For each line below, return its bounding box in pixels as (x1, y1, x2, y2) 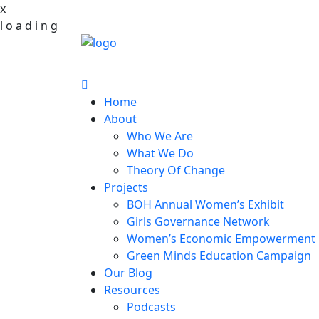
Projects (104, 179, 148, 195)
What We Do (127, 145, 194, 161)
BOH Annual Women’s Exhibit (127, 197, 284, 212)
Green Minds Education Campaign (127, 248, 311, 263)
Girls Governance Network (127, 214, 270, 229)
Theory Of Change (127, 162, 225, 178)
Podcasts (127, 299, 176, 315)
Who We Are (127, 128, 193, 144)
